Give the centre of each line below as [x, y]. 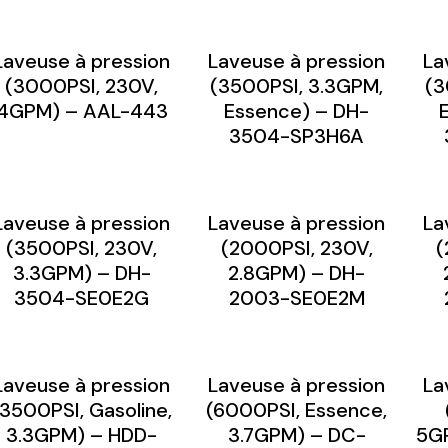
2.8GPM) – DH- [296, 272]
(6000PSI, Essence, [296, 409]
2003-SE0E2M [296, 297]
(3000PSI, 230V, [81, 85]
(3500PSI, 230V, [81, 247]
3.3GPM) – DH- [81, 272]
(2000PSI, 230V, [296, 247]
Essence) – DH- [296, 110]
